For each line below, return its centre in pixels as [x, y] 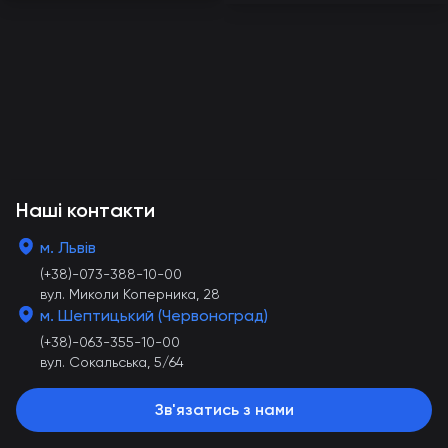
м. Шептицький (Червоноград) [154, 315]
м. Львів [68, 247]
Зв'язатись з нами [224, 409]
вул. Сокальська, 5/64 [112, 362]
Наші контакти [85, 210]
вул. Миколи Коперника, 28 [130, 294]
